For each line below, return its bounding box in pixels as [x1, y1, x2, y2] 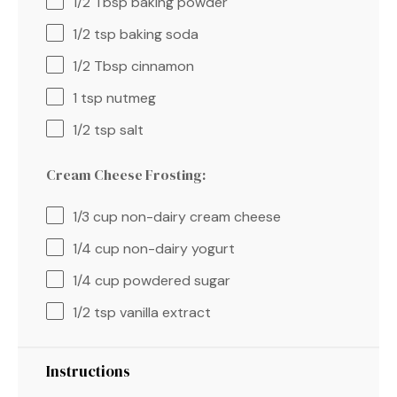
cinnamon [128, 56, 194, 75]
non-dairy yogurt [120, 238, 235, 258]
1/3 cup [73, 206, 118, 226]
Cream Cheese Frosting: [46, 164, 206, 184]
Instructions [46, 360, 130, 382]
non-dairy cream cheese [118, 206, 281, 226]
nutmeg [103, 88, 156, 107]
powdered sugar [120, 270, 230, 290]
